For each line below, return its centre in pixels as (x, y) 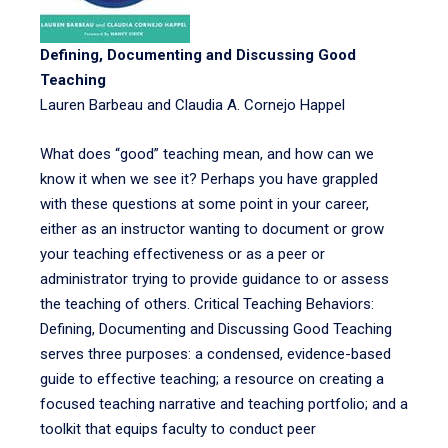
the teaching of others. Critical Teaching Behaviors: (207, 304)
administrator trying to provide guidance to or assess (214, 279)
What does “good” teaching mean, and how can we (207, 154)
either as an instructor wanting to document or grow (212, 229)
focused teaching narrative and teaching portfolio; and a (224, 404)
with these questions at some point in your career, (204, 204)
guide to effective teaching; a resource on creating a (212, 379)
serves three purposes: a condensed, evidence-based (215, 354)
